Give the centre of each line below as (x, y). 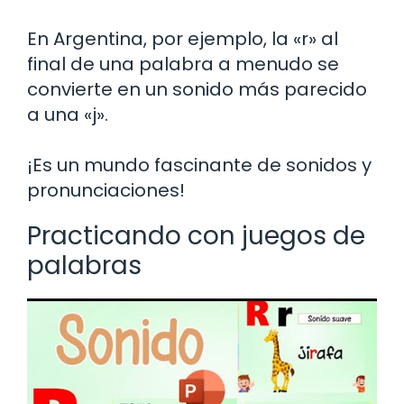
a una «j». (68, 114)
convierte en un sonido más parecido (197, 89)
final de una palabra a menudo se (183, 64)
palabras (84, 265)
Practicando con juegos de (196, 235)
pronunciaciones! (106, 190)
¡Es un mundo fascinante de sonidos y (199, 165)
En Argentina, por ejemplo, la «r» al (183, 38)
